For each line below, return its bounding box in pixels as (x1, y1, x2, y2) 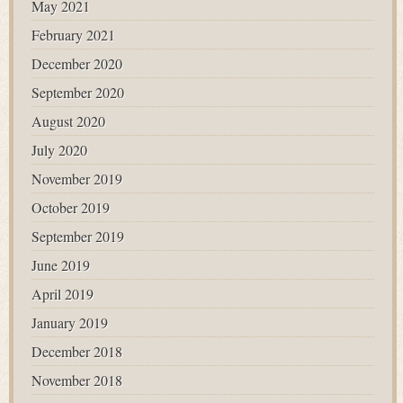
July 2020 (31, 140, 87, 159)
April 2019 (31, 284, 94, 303)
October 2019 (31, 198, 110, 217)
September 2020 (31, 83, 124, 102)
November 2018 (31, 371, 122, 390)
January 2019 (31, 313, 108, 332)
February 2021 (31, 25, 115, 44)
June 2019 (31, 255, 90, 274)
